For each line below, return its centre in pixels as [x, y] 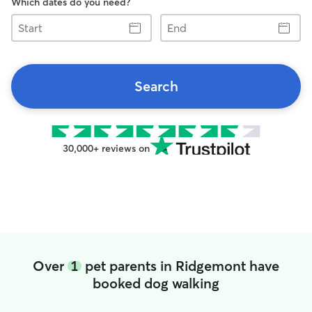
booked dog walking [156, 283]
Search [156, 86]
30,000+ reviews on [106, 148]
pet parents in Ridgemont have [180, 266]
